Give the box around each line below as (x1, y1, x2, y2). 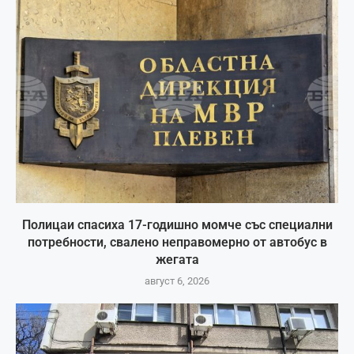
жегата (155, 251, 199, 267)
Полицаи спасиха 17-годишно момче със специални (21, 217, 333, 232)
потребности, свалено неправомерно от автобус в (27, 234, 327, 250)
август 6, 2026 (145, 274, 209, 287)
